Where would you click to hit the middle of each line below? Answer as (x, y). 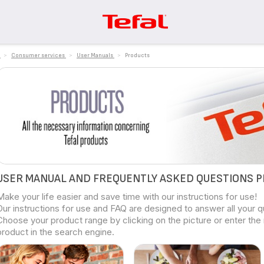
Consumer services (38, 55)
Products (137, 55)
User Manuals (95, 55)
